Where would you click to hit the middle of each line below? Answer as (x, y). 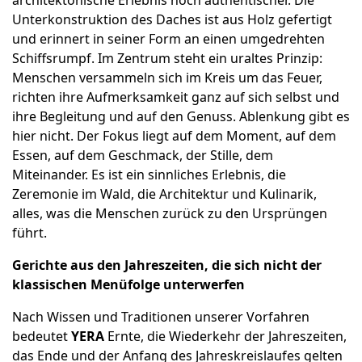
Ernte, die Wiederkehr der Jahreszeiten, (225, 337)
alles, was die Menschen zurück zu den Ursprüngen (170, 214)
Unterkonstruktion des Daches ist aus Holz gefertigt (172, 20)
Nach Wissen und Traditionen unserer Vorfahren (161, 317)
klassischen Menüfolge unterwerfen (128, 285)
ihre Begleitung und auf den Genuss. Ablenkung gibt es (181, 117)
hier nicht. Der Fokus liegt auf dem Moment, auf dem (174, 136)
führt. (29, 233)
